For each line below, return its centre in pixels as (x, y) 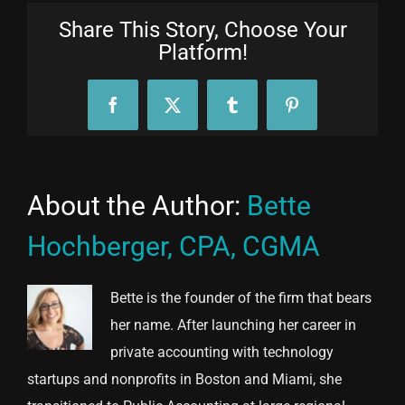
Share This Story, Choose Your (202, 29)
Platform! (202, 52)
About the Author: (137, 205)
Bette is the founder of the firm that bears (241, 297)
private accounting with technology (222, 352)
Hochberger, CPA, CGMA (174, 246)
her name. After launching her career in (233, 325)
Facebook (143, 112)
